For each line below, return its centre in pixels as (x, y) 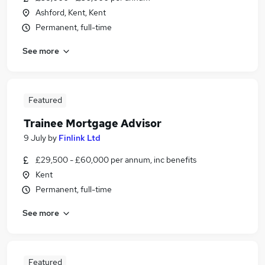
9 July (35, 138)
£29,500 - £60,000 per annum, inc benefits (116, 160)
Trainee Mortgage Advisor (93, 123)
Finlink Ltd (80, 138)
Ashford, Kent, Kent (71, 12)
